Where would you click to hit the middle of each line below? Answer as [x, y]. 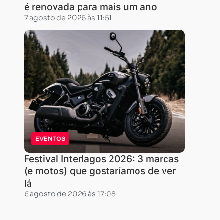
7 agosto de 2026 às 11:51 [68, 18]
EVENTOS [50, 139]
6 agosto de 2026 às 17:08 [70, 194]
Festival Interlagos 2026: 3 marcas [101, 159]
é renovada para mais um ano [90, 7]
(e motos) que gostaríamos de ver [100, 171]
